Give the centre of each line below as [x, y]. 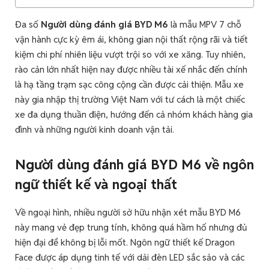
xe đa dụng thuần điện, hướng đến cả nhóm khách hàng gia [134, 115]
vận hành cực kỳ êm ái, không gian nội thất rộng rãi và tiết [131, 40]
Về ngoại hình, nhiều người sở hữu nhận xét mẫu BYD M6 [128, 213]
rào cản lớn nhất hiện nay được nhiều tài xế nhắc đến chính [131, 70]
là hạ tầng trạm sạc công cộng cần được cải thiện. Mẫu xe [129, 85]
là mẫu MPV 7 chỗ [205, 25]
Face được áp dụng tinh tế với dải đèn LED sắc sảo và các [130, 258]
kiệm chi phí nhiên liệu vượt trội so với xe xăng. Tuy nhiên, [130, 55]
